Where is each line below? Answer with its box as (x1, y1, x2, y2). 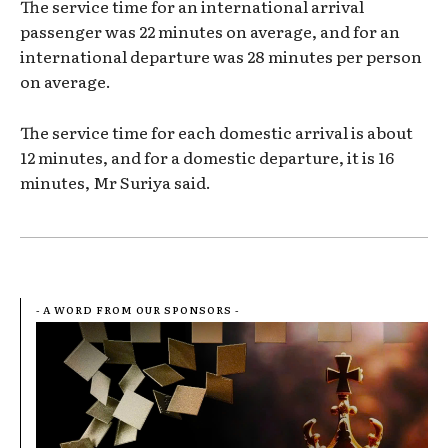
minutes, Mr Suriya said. (20, 170, 211, 195)
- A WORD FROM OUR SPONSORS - (36, 302, 239, 318)
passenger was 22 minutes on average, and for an (20, 19, 400, 44)
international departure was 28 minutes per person (20, 44, 422, 69)
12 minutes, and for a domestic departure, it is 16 (20, 145, 394, 170)
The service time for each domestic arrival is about (20, 120, 413, 145)
